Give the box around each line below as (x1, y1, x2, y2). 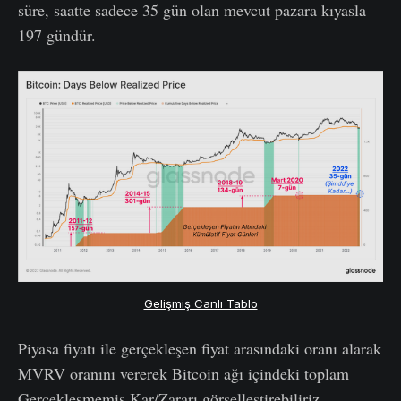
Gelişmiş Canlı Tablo (143, 295, 258, 311)
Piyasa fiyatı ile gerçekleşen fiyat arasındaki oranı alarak (18, 337, 381, 359)
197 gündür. (18, 23, 96, 46)
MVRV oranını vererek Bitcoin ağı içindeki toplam (18, 362, 349, 384)
